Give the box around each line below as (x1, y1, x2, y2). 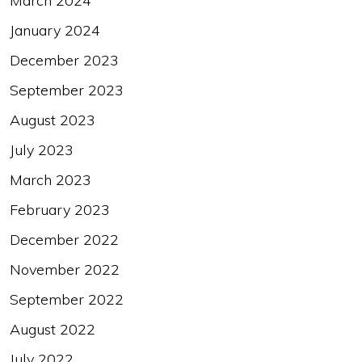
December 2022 (10, 229, 119, 249)
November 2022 (10, 259, 120, 279)
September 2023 (10, 80, 124, 99)
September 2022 (10, 289, 124, 309)
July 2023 (10, 140, 74, 159)
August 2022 (10, 319, 95, 339)
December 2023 (10, 50, 119, 69)
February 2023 (10, 200, 110, 219)
